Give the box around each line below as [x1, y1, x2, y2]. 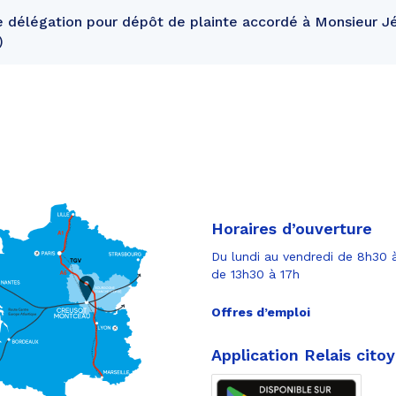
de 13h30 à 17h [211, 266, 300, 281]
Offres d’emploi [211, 304, 310, 319]
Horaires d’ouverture [211, 218, 372, 238]
